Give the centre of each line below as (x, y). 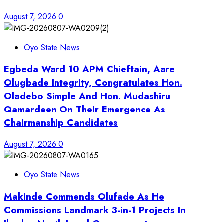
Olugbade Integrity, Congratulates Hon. (93, 82)
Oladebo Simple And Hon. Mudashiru (87, 96)
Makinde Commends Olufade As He (84, 196)
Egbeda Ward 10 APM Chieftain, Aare (89, 69)
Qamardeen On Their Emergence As (84, 109)
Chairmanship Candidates (61, 122)
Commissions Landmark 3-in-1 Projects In (95, 210)
